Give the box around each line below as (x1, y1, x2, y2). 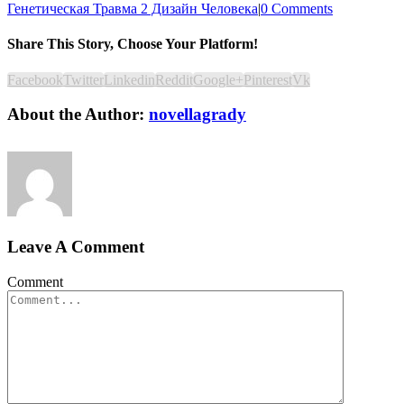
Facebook (7, 71, 63, 87)
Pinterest (243, 71, 292, 87)
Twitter (63, 71, 104, 87)
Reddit (155, 71, 193, 87)
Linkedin (104, 71, 155, 87)
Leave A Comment (7, 237, 144, 257)
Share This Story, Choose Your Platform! (7, 36, 258, 52)
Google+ (193, 71, 243, 87)
